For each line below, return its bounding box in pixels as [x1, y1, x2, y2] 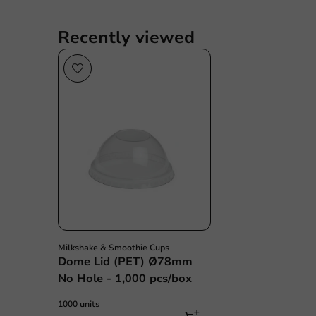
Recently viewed [58, 26, 195, 49]
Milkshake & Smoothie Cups [58, 242, 169, 253]
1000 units [58, 298, 99, 310]
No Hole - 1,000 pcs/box [58, 271, 192, 286]
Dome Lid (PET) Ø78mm [58, 254, 193, 269]
